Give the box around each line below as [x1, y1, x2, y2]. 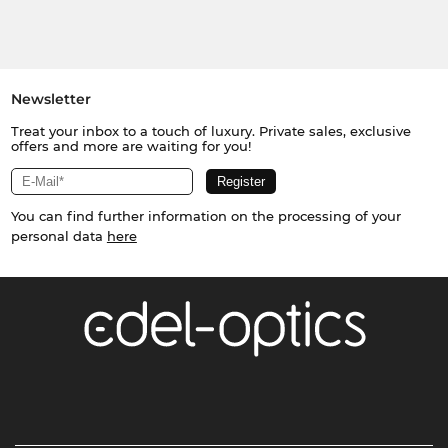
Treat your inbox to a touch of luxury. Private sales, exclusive [10, 123, 411, 140]
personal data [10, 228, 107, 245]
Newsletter [10, 90, 91, 109]
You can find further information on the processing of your [10, 208, 401, 225]
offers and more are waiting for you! [10, 138, 251, 155]
